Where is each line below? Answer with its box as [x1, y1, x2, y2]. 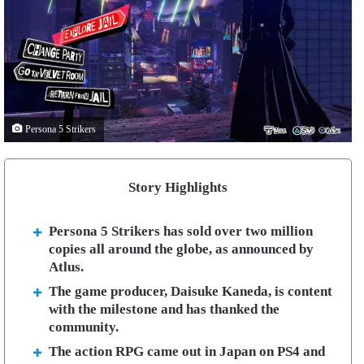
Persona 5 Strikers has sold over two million [49, 223, 313, 239]
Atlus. [49, 259, 84, 275]
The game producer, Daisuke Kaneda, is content [49, 284, 332, 299]
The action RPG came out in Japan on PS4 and [49, 344, 325, 359]
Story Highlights [128, 180, 227, 195]
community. [49, 319, 119, 335]
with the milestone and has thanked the [49, 301, 279, 317]
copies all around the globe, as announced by [49, 241, 314, 257]
